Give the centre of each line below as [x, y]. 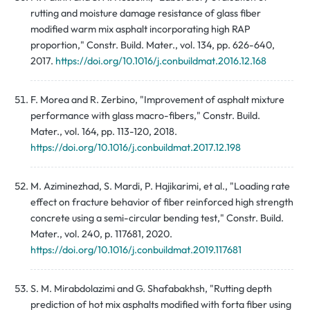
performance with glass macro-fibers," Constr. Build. [145, 116]
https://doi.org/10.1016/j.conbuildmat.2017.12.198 [136, 148]
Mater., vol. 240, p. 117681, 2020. [101, 234]
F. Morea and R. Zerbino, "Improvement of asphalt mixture [157, 100]
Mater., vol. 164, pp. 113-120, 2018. [104, 132]
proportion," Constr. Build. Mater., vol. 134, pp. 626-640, [153, 45]
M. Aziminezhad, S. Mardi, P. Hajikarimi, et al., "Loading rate [160, 186]
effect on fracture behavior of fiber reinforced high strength [162, 202]
